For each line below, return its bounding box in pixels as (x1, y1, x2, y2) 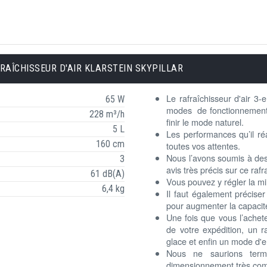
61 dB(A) (91, 167, 125, 179)
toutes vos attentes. (166, 139, 240, 152)
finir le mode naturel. (166, 115, 244, 128)
